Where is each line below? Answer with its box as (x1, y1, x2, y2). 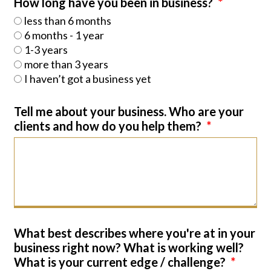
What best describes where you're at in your (13, 226, 255, 240)
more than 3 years (24, 57, 108, 71)
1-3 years (24, 43, 68, 56)
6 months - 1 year (24, 28, 104, 42)
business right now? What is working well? (13, 240, 244, 255)
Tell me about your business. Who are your (13, 104, 244, 119)
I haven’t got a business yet (24, 72, 151, 85)
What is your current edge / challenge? (13, 255, 228, 269)
